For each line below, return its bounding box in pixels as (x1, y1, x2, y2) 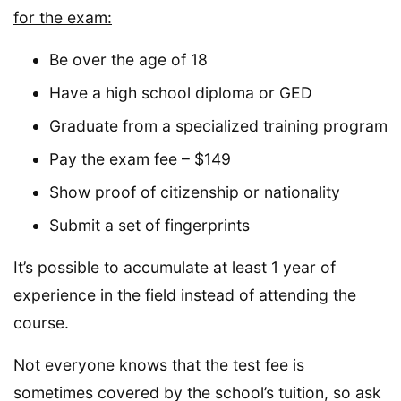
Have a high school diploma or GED (49, 82, 312, 102)
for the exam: (13, 7, 112, 27)
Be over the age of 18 (49, 49, 208, 69)
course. (13, 312, 69, 332)
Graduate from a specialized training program (49, 115, 388, 135)
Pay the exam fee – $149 (49, 149, 231, 168)
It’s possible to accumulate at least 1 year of (13, 257, 336, 277)
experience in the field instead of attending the (13, 285, 356, 304)
